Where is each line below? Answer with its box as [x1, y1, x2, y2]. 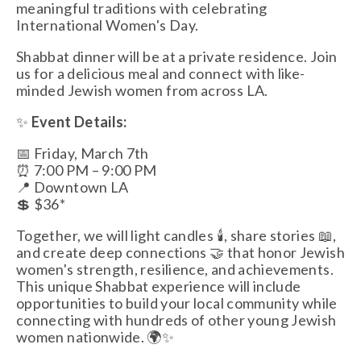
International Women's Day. [16, 16, 199, 34]
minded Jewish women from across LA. [16, 81, 271, 99]
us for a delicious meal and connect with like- [16, 64, 305, 82]
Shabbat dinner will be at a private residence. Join [16, 48, 338, 65]
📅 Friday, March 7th [16, 144, 152, 162]
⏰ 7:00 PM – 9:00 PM [16, 161, 157, 179]
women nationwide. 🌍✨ [16, 328, 175, 346]
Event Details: [31, 113, 127, 131]
